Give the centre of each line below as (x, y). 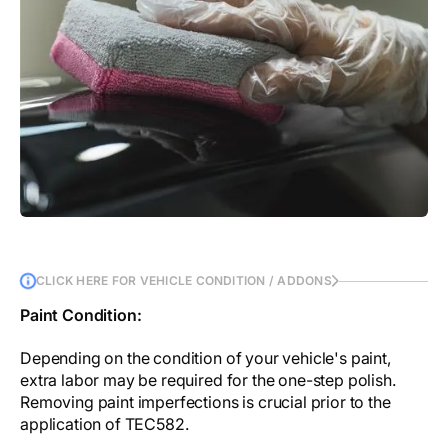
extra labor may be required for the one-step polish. (208, 380)
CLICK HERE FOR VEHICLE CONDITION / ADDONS (184, 281)
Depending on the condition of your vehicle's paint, (205, 358)
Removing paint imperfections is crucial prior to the (205, 402)
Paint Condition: (81, 315)
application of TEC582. (104, 424)
